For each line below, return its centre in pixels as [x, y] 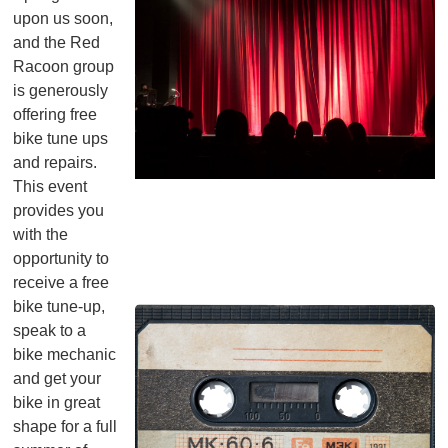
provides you [59, 210]
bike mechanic [65, 354]
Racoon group [64, 66]
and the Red [57, 42]
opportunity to [61, 258]
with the [41, 234]
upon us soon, [63, 18]
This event [50, 186]
